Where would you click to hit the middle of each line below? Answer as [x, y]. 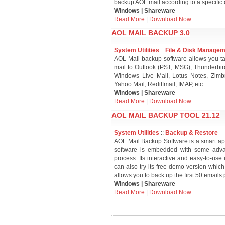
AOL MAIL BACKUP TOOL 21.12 [166, 115]
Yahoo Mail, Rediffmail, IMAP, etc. [159, 84]
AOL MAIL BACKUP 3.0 [151, 33]
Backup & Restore [192, 133]
